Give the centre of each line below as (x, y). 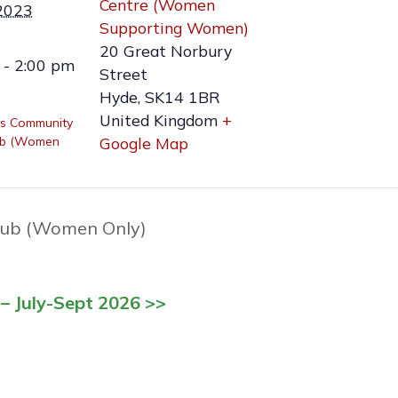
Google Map (144, 143)
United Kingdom (159, 120)
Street (123, 74)
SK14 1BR (183, 97)
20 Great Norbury (166, 51)
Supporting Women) (174, 28)
